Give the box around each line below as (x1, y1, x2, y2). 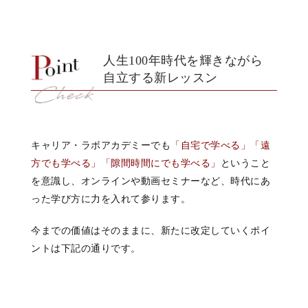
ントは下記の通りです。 (31, 242, 141, 254)
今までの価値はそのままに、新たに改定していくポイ (31, 224, 270, 236)
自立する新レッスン (103, 70, 218, 85)
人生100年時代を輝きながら (103, 53, 263, 67)
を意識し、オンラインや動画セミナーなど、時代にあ (31, 175, 270, 186)
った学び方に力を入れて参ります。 (31, 192, 190, 204)
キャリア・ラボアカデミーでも (31, 139, 170, 151)
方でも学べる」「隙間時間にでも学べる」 (31, 157, 221, 168)
